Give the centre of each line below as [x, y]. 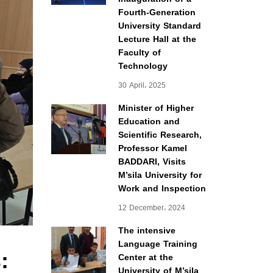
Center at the [145, 257]
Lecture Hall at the [157, 39]
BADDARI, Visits [152, 162]
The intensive [147, 231]
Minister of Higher [156, 108]
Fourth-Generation [157, 12]
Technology [143, 66]
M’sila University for [160, 175]
